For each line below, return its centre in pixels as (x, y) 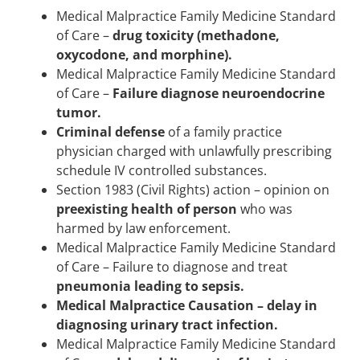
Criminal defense (110, 132)
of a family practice (223, 132)
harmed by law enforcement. (143, 229)
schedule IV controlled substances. (162, 171)
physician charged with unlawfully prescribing (194, 151)
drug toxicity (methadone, (196, 36)
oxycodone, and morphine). (144, 55)
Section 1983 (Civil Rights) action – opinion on (193, 190)
